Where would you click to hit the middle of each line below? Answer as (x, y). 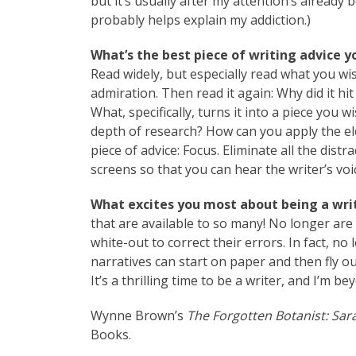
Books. (111, 335)
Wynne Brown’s (139, 315)
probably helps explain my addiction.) (201, 20)
